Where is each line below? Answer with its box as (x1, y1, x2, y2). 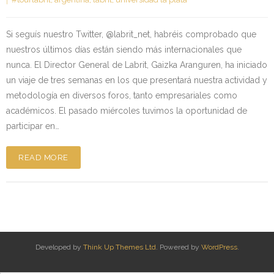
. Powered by (155, 242, 201, 251)
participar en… (6, 120, 59, 131)
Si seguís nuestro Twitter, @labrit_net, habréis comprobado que (6, 29, 256, 39)
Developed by (35, 242, 83, 251)
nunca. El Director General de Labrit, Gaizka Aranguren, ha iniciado (6, 59, 267, 70)
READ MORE (18, 152, 68, 162)
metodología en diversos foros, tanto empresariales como (6, 90, 237, 100)
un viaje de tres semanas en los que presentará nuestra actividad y (6, 75, 267, 85)
